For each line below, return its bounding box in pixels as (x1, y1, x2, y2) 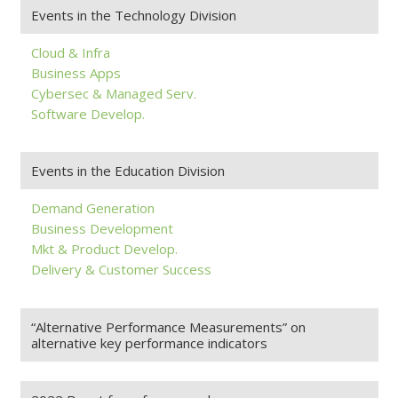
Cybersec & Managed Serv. (30, 84, 196, 102)
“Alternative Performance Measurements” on (30, 317, 306, 336)
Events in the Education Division (30, 162, 225, 180)
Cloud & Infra (30, 43, 110, 61)
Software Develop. (30, 104, 145, 123)
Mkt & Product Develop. (30, 240, 178, 259)
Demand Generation (30, 199, 155, 218)
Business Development (30, 219, 173, 238)
